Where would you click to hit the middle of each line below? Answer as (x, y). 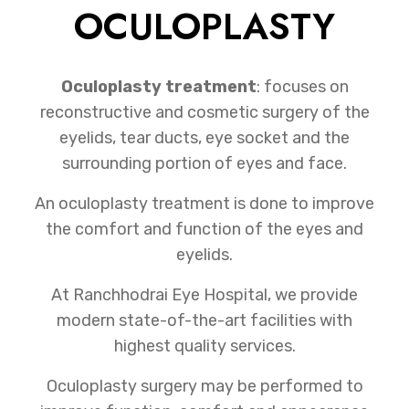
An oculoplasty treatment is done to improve (204, 204)
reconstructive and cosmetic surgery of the (204, 113)
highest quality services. (204, 346)
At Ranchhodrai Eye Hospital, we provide (204, 295)
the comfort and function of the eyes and (204, 230)
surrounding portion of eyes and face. (204, 164)
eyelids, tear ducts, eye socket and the (204, 138)
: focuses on (302, 87)
